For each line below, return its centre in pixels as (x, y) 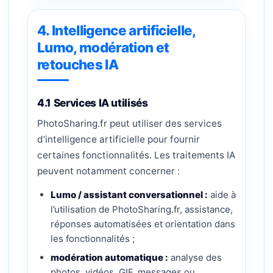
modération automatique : (109, 257)
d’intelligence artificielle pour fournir (119, 139)
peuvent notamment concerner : (108, 171)
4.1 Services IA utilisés (93, 103)
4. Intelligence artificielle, (116, 30)
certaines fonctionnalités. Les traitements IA (136, 155)
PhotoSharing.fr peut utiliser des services (129, 123)
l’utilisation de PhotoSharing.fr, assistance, (142, 209)
